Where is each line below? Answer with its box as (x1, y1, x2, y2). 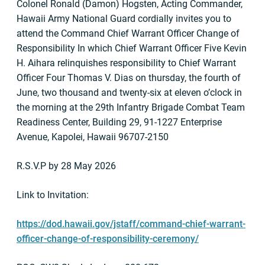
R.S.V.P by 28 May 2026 (17, 160, 116, 172)
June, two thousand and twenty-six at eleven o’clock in (17, 87, 242, 98)
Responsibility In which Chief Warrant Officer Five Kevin (17, 43, 247, 54)
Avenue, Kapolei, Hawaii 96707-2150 (17, 131, 169, 143)
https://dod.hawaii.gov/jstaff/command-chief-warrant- (17, 218, 245, 230)
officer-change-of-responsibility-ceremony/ (17, 233, 199, 244)
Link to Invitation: (17, 189, 89, 201)
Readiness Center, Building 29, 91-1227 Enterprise (17, 117, 222, 128)
